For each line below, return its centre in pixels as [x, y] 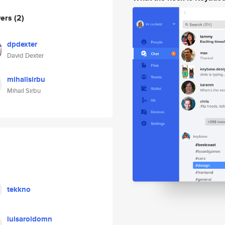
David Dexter [25, 55]
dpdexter [22, 44]
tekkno [19, 189]
